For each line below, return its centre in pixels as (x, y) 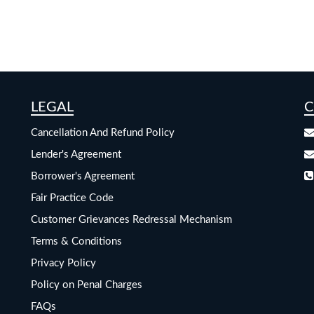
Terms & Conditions (76, 242)
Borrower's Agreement (83, 177)
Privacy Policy (63, 264)
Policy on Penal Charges (87, 285)
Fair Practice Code (72, 198)
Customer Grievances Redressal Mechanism (131, 220)
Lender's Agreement (76, 155)
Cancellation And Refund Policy (103, 133)
